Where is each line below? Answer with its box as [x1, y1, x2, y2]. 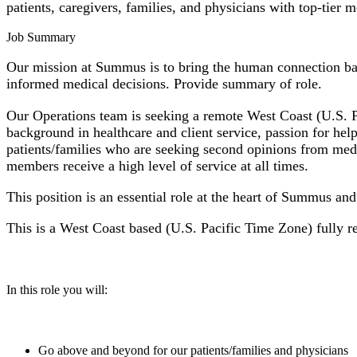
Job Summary [6, 29, 76, 44]
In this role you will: [6, 283, 108, 297]
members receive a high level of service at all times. [6, 157, 312, 174]
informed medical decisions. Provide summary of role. [6, 76, 322, 92]
